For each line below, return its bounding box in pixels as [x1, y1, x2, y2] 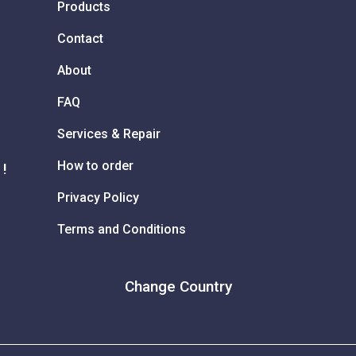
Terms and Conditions [57, 221, 186, 237]
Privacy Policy [57, 189, 139, 205]
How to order [57, 157, 133, 173]
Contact [57, 30, 103, 46]
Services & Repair [57, 126, 161, 141]
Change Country [124, 277, 232, 296]
